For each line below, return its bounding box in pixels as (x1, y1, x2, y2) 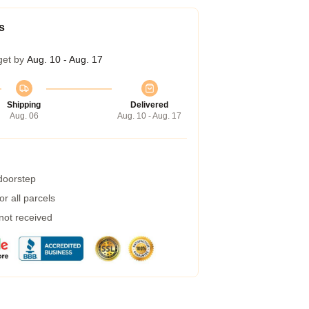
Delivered (130, 100, 168, 110)
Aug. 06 (9, 111, 39, 121)
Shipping (7, 100, 41, 110)
